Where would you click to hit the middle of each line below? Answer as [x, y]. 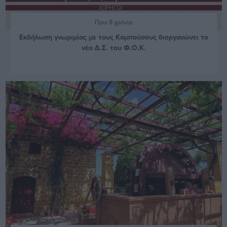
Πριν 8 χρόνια [113, 22]
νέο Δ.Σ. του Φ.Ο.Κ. [113, 47]
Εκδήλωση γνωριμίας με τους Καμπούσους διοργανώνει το [113, 37]
